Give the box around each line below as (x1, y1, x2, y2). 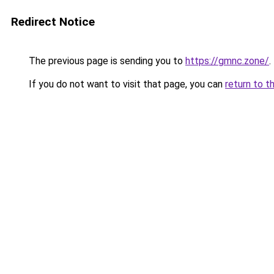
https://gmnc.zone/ (185, 55, 269, 67)
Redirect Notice (11, 15, 95, 29)
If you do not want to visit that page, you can (26, 78, 225, 90)
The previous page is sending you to (26, 55, 185, 67)
